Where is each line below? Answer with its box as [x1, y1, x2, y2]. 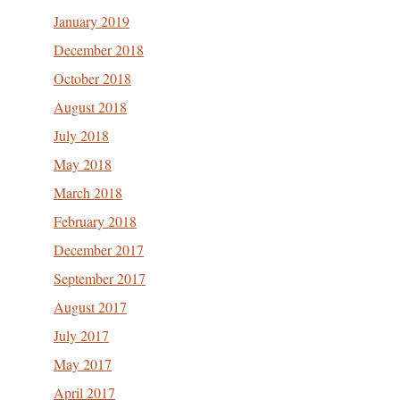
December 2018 [54, 40, 144, 59]
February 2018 [54, 212, 137, 230]
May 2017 [54, 354, 112, 373]
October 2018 [54, 69, 131, 87]
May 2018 [54, 154, 112, 173]
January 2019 [54, 12, 129, 30]
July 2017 [54, 326, 109, 345]
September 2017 [54, 269, 146, 287]
